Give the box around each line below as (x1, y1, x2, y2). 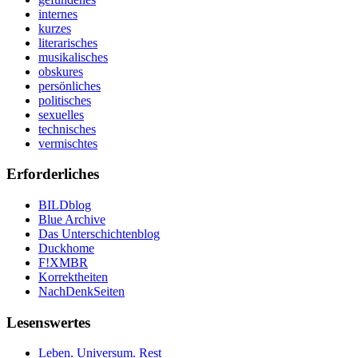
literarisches (38, 35, 97, 50)
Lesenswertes (6, 313, 90, 331)
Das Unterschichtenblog (38, 226, 160, 241)
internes (38, 6, 78, 21)
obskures (38, 64, 83, 78)
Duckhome (38, 241, 94, 255)
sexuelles (38, 107, 84, 121)
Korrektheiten (38, 269, 108, 284)
